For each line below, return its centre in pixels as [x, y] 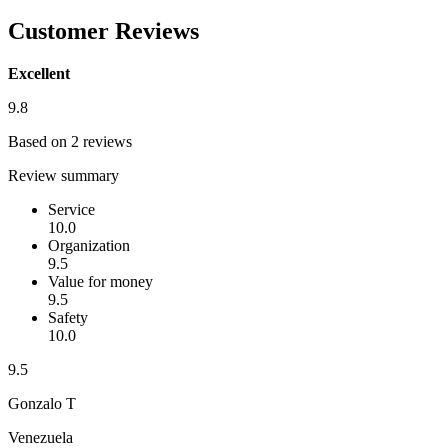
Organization [89, 246]
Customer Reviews [103, 31]
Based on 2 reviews [70, 142]
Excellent [39, 74]
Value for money [100, 282]
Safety [68, 318]
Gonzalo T [42, 404]
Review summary [63, 176]
